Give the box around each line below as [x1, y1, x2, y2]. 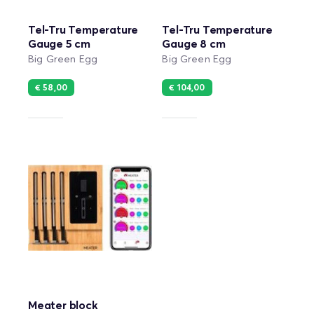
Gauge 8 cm [162, 39, 226, 50]
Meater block [28, 299, 98, 311]
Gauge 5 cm [28, 39, 91, 50]
